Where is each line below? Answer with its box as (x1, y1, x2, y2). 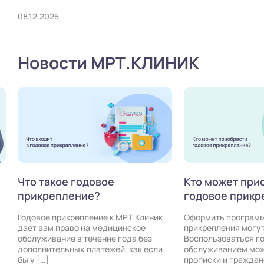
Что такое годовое (18, 174, 114, 189)
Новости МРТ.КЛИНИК (18, 51, 199, 74)
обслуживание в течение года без (18, 233, 152, 245)
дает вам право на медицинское (18, 222, 146, 234)
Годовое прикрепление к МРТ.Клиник (18, 212, 163, 223)
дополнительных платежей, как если (18, 243, 163, 255)
